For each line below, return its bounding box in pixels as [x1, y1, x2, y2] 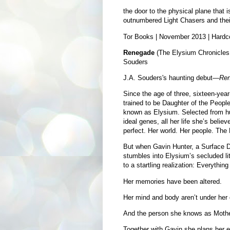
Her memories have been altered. [123, 177, 222, 185]
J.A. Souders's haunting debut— [123, 73, 219, 82]
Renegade [123, 48, 155, 56]
